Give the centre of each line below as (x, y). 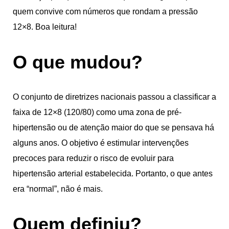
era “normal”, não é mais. (58, 189)
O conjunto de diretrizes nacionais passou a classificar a (114, 97)
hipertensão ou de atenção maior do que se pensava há (113, 127)
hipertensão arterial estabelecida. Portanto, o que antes (113, 173)
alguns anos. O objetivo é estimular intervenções (101, 143)
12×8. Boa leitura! (45, 27)
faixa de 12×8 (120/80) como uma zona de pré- (97, 112)
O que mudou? (78, 62)
